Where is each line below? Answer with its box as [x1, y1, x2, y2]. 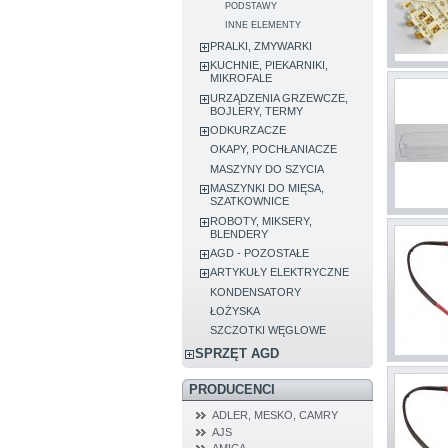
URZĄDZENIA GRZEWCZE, [210, 91, 349, 104]
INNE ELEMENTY [225, 19, 302, 30]
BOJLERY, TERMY [210, 104, 304, 117]
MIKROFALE [210, 72, 273, 85]
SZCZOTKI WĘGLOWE [210, 324, 327, 337]
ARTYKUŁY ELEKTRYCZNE [210, 266, 350, 279]
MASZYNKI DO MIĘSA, [210, 182, 325, 195]
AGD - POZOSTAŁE [210, 246, 310, 259]
